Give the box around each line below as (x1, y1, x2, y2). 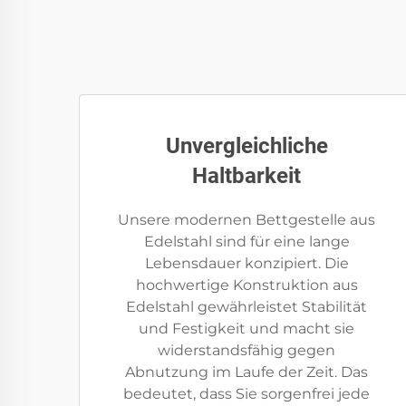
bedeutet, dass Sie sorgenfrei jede (123, 385, 370, 402)
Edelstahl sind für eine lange (143, 233, 350, 250)
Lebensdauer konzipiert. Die (144, 255, 349, 272)
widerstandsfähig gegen (158, 342, 335, 359)
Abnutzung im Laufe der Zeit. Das (125, 363, 368, 381)
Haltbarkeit (192, 163, 301, 188)
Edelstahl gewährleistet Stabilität (126, 298, 367, 315)
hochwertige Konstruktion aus (135, 276, 358, 294)
